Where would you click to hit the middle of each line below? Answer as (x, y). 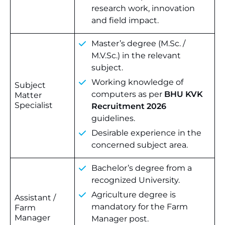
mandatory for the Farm (140, 207)
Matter (28, 95)
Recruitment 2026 (129, 106)
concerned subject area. (140, 145)
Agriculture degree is (134, 195)
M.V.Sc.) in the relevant (136, 55)
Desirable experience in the (146, 133)
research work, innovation (143, 8)
